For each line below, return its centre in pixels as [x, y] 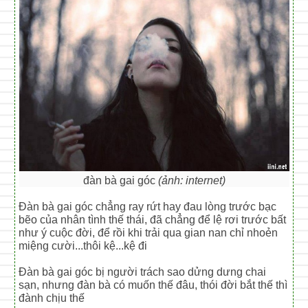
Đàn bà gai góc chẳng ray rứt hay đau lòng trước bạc [148, 206]
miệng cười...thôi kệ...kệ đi [83, 245]
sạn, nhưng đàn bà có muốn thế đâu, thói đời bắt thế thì [153, 285]
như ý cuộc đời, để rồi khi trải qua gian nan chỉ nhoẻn [148, 232]
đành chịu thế [52, 298]
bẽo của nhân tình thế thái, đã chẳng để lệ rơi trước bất [153, 219]
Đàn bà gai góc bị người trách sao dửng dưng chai [143, 272]
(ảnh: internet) [191, 180]
